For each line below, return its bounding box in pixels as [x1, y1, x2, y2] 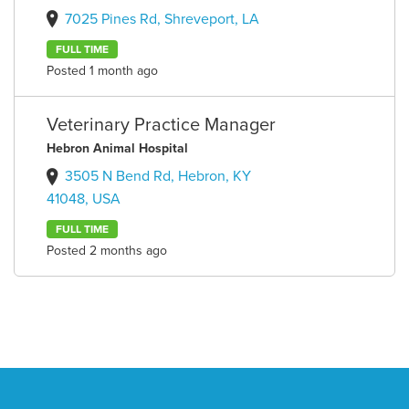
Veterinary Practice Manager [47, 114, 277, 137]
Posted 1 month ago [47, 63, 159, 79]
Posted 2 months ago [47, 242, 168, 258]
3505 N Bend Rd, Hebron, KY [65, 167, 252, 186]
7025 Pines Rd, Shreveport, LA [65, 9, 260, 28]
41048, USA [47, 189, 121, 208]
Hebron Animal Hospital [47, 141, 189, 157]
